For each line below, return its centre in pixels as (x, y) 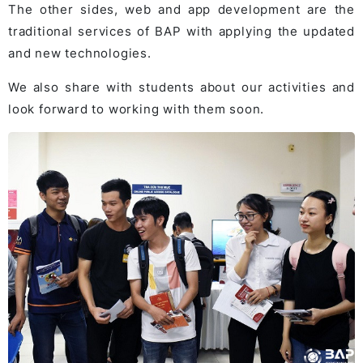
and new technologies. (80, 53)
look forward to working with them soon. (137, 109)
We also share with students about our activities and (181, 88)
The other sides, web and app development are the (181, 10)
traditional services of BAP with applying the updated (181, 32)
